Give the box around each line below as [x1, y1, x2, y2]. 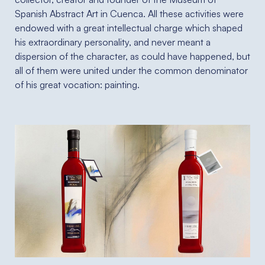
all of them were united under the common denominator [15, 64, 248, 77]
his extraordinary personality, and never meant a [15, 36, 211, 49]
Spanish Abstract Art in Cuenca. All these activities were [15, 8, 244, 20]
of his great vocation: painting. [15, 79, 140, 91]
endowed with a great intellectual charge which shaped [15, 22, 243, 34]
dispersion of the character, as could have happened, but [15, 50, 250, 63]
